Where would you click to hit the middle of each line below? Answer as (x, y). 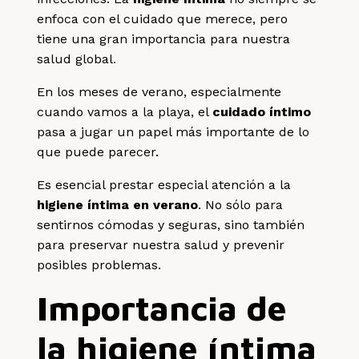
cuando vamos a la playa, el (125, 111)
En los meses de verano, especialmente (159, 91)
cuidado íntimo (262, 111)
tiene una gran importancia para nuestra (164, 38)
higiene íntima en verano (118, 204)
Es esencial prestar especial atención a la (164, 184)
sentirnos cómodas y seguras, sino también (171, 224)
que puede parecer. (98, 151)
